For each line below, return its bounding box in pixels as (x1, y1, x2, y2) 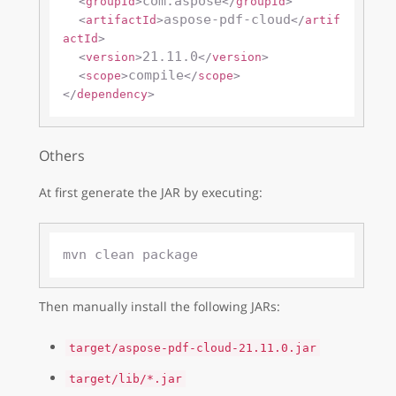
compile (127, 67, 184, 84)
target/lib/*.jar (69, 371, 182, 385)
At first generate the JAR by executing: (39, 183, 263, 201)
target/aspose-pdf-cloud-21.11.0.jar (69, 340, 316, 354)
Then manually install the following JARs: (39, 297, 280, 315)
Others (39, 145, 85, 165)
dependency (76, 88, 148, 102)
